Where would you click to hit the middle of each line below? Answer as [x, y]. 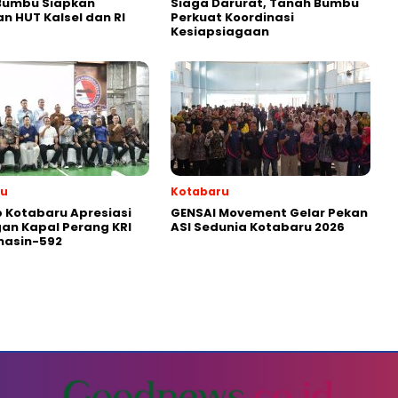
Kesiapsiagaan [220, 31]
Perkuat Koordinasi [232, 17]
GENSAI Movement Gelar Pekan [269, 212]
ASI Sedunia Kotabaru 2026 [258, 227]
